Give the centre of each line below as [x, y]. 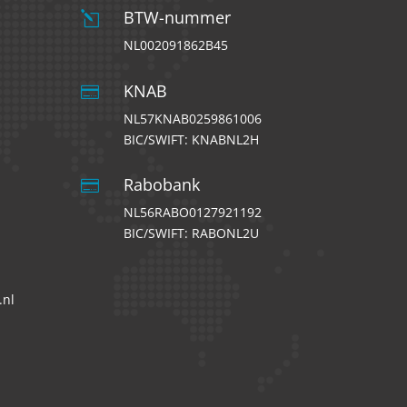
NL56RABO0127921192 [193, 213]
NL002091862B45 [176, 45]
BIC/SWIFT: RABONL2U [192, 233]
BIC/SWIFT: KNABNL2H [192, 139]
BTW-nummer [178, 18]
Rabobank [162, 185]
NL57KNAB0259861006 [193, 118]
